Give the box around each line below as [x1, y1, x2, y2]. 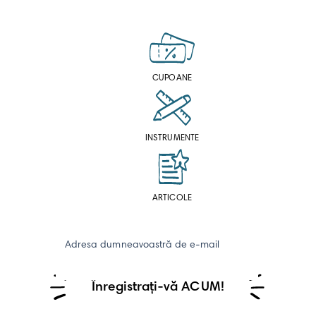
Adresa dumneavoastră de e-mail [65, 240, 220, 250]
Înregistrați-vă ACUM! [92, 280, 224, 294]
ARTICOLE [152, 193, 192, 202]
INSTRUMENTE [145, 133, 199, 142]
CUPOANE [152, 73, 192, 83]
